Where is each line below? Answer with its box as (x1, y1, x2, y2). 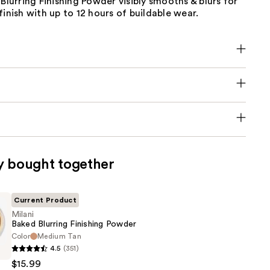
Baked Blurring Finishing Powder (11, 220, 137, 229)
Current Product (13, 196, 77, 204)
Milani (11, 210, 34, 219)
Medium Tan (37, 233, 82, 240)
